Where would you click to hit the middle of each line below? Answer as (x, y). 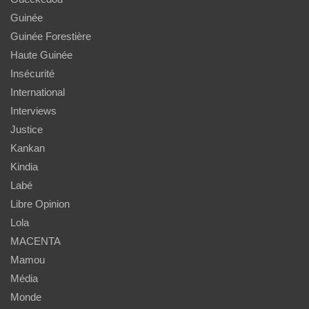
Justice (27, 129)
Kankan (28, 148)
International (38, 92)
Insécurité (32, 73)
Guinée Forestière (51, 36)
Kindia (24, 166)
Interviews (33, 110)
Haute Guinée (41, 54)
